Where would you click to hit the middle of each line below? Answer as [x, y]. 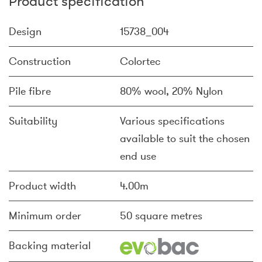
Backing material [50, 246]
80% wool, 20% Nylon [171, 91]
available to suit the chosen [185, 139]
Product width [42, 186]
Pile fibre [30, 91]
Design [25, 32]
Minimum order [45, 216]
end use [138, 156]
